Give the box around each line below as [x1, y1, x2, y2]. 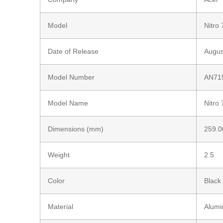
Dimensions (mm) [48, 124, 104, 133]
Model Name [48, 99, 89, 107]
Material [48, 202, 74, 211]
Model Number [48, 73, 95, 81]
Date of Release [48, 47, 99, 55]
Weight [48, 150, 70, 159]
